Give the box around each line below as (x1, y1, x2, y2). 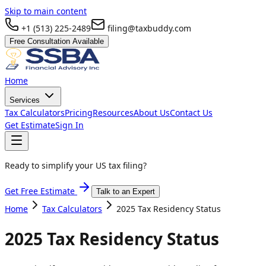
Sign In (55, 119, 84, 131)
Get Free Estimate (5, 185, 77, 197)
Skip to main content (5, 5, 87, 17)
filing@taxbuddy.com (105, 23, 191, 34)
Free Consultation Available (9, 37, 104, 46)
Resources (93, 107, 134, 118)
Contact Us (170, 107, 213, 118)
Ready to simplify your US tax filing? (5, 160, 147, 171)
